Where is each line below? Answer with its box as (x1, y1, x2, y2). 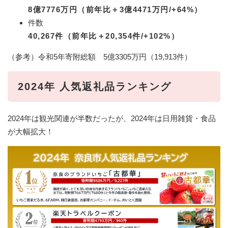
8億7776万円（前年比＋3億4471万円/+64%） (28, 5, 203, 14)
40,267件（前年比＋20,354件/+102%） (28, 32, 179, 41)
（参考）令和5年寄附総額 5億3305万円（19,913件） (8, 52, 192, 62)
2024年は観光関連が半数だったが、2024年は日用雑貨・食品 (8, 114, 216, 123)
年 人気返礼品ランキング (44, 81, 172, 93)
